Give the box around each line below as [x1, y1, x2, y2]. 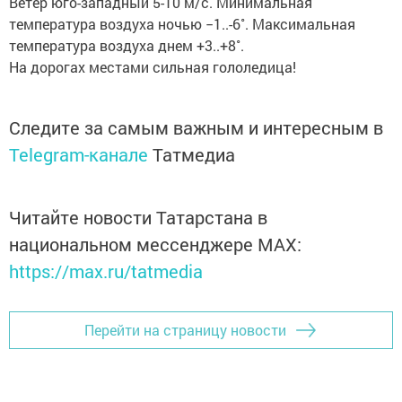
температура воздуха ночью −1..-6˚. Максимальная [9, 13, 355, 33]
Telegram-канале [9, 142, 148, 166]
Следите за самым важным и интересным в [9, 115, 383, 139]
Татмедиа [153, 142, 235, 166]
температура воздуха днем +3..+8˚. [9, 35, 244, 55]
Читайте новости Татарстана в [9, 205, 267, 229]
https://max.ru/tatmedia [9, 258, 203, 283]
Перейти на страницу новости [84, 320, 286, 340]
